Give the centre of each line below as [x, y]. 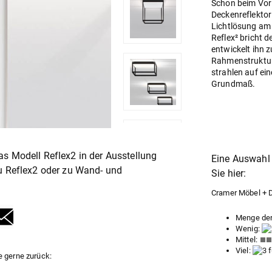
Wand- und [99, 171]
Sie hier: [229, 174]
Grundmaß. [233, 84]
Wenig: [249, 229]
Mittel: [248, 240]
